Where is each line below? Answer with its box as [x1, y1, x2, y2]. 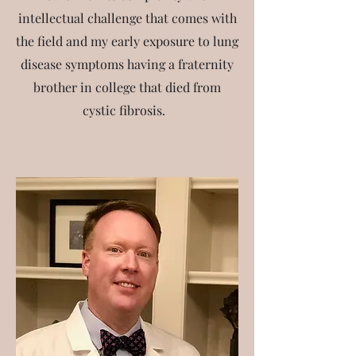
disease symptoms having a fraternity [21, 56, 234, 72]
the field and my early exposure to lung [16, 33, 238, 49]
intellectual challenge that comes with [17, 10, 237, 26]
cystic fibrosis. [83, 102, 172, 118]
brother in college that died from [33, 79, 221, 95]
